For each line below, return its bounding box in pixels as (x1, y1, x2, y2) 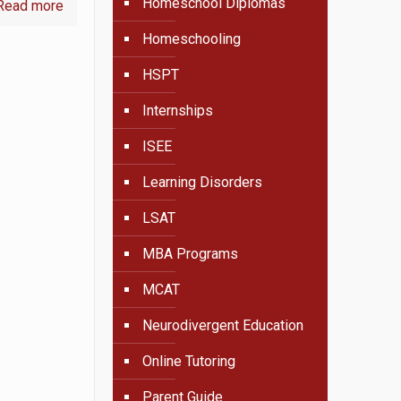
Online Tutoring (142, 353, 236, 370)
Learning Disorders (142, 174, 263, 191)
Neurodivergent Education (142, 317, 304, 334)
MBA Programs (142, 245, 239, 262)
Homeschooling (142, 30, 242, 47)
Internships (142, 102, 214, 119)
